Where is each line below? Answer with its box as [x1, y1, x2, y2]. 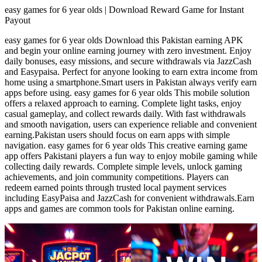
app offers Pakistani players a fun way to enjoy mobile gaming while [5, 151, 257, 161]
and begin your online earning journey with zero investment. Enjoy [5, 46, 251, 56]
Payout [5, 15, 30, 26]
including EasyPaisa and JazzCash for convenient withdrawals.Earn [5, 193, 254, 204]
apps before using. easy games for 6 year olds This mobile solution [5, 88, 250, 98]
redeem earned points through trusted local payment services [5, 182, 226, 193]
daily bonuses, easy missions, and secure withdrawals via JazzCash [5, 56, 251, 67]
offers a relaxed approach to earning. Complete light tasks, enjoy [5, 98, 242, 109]
